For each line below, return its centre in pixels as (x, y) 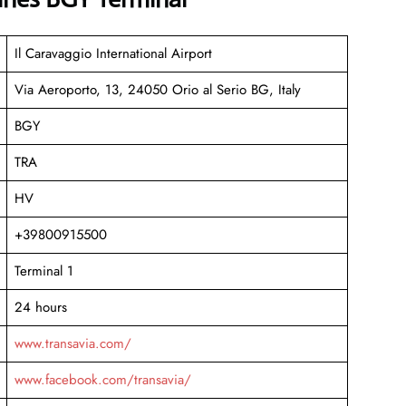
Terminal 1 (43, 271)
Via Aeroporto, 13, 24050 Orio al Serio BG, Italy (157, 89)
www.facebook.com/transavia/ (102, 379)
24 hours (40, 307)
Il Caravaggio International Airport (113, 53)
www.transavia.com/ (72, 343)
